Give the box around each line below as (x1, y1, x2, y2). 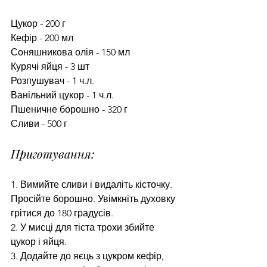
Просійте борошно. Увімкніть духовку (11, 193, 178, 204)
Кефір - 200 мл (11, 32, 73, 44)
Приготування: (11, 145, 95, 162)
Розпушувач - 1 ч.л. (11, 74, 94, 86)
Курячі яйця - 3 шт (11, 60, 89, 72)
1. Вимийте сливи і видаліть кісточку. (11, 178, 175, 190)
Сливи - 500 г (11, 117, 67, 129)
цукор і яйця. (11, 235, 67, 247)
